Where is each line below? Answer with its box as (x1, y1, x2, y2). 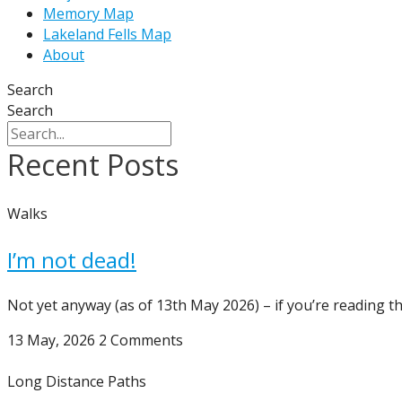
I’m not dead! (7, 245, 136, 275)
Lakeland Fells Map (43, 24, 171, 44)
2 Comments (99, 330, 183, 350)
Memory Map (43, 4, 134, 23)
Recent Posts (7, 145, 179, 184)
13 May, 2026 (7, 330, 99, 350)
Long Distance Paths (7, 371, 146, 391)
